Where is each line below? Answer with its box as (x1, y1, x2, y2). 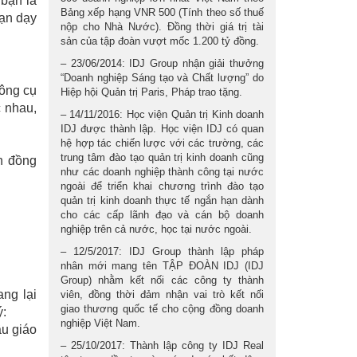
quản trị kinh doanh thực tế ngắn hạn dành (61, 194, 264, 206)
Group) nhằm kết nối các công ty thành (61, 274, 264, 286)
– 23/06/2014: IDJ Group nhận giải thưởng (61, 57, 264, 69)
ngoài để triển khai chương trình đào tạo (61, 180, 264, 192)
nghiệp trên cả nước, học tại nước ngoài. (61, 223, 252, 235)
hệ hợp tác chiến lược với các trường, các (61, 137, 264, 149)
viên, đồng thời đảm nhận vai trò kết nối (61, 288, 264, 300)
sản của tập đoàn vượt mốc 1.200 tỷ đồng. (61, 35, 259, 47)
